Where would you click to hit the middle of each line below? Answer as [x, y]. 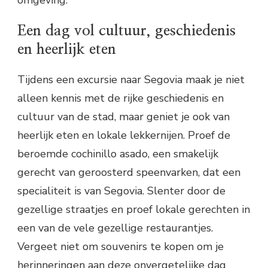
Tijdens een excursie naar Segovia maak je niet [131, 79]
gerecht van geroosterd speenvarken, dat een [129, 172]
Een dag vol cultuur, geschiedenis [127, 31]
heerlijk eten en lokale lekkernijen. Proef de [124, 135]
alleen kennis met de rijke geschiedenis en [121, 98]
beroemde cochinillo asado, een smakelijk [118, 153]
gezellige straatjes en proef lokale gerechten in [134, 209]
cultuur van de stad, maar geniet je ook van [124, 116]
